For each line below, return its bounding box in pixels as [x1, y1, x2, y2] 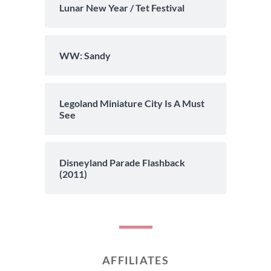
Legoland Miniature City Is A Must [59, 97, 204, 109]
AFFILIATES [102, 253, 169, 267]
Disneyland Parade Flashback [59, 156, 185, 168]
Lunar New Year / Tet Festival [59, 1, 184, 13]
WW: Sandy [59, 49, 111, 61]
